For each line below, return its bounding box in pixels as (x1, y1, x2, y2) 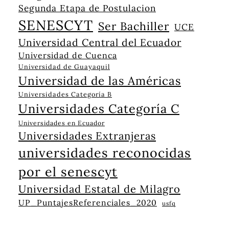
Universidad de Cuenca (18, 50, 117, 60)
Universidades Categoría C (18, 100, 179, 116)
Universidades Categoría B (18, 89, 112, 98)
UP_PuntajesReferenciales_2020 (18, 197, 157, 208)
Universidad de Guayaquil (18, 62, 110, 71)
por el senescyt (18, 163, 118, 180)
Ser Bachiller (98, 18, 169, 33)
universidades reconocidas (18, 144, 191, 161)
